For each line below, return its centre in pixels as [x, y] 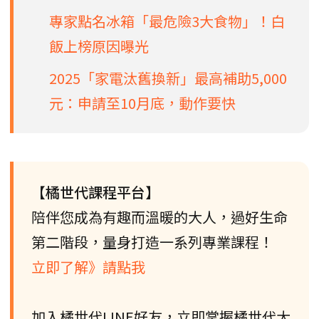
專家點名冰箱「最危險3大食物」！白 [167, 21]
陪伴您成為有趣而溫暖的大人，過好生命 [159, 216]
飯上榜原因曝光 [99, 46]
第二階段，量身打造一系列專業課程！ [152, 241]
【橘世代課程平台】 [95, 192]
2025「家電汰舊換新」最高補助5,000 [168, 78]
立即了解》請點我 [88, 266]
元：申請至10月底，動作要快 [142, 103]
